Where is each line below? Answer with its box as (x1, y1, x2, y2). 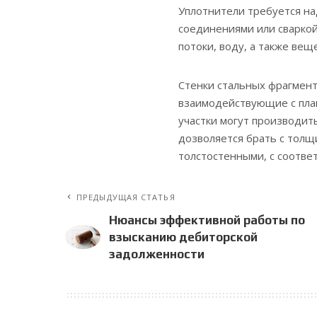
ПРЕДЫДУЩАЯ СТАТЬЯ (76, 191, 175, 202)
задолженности (109, 246, 204, 261)
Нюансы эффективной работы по (109, 212, 305, 227)
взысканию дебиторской (109, 229, 258, 244)
